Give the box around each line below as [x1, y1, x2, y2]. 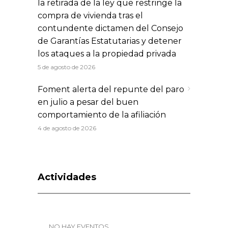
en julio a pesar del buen [38, 97, 138, 107]
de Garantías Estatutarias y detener [38, 36, 182, 46]
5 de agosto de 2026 [38, 63, 95, 71]
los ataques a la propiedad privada [38, 48, 176, 59]
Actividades [38, 171, 96, 183]
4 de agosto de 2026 [38, 124, 96, 132]
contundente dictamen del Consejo [38, 23, 183, 33]
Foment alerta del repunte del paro [38, 84, 184, 94]
